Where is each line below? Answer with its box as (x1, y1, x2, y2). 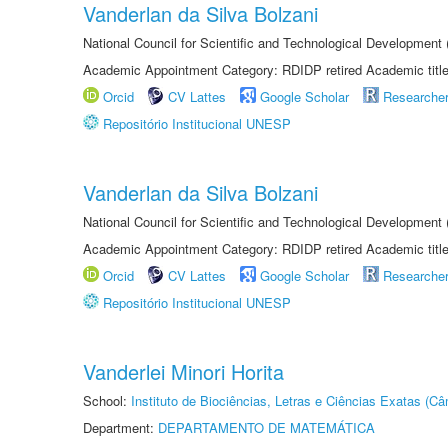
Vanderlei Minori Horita (83, 357, 284, 386)
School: (83, 391, 131, 410)
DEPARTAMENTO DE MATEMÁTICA (158, 418, 375, 437)
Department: (83, 418, 158, 437)
